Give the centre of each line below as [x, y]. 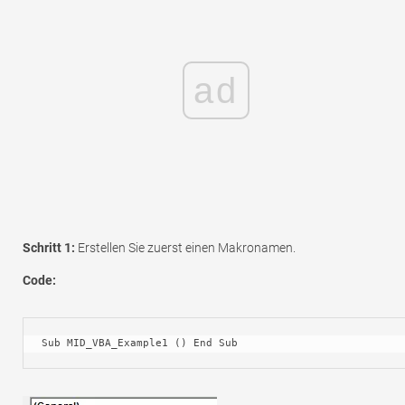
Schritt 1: [49, 247]
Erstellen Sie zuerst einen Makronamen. [185, 247]
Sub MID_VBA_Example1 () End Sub [140, 343]
